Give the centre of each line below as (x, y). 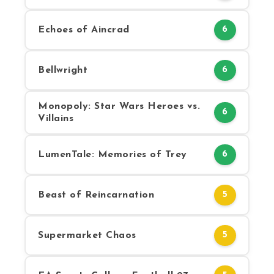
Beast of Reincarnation (96, 195)
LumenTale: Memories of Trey (113, 154)
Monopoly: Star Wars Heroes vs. (119, 106)
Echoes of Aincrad (84, 30)
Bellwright (63, 70)
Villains (56, 118)
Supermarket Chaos (87, 235)
